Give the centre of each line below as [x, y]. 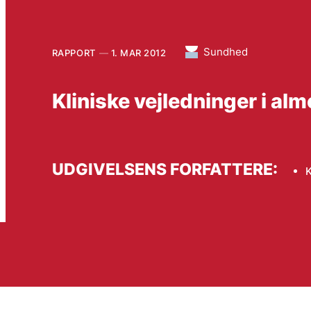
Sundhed [226, 51]
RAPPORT [74, 52]
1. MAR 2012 [138, 52]
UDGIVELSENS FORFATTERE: [165, 169]
